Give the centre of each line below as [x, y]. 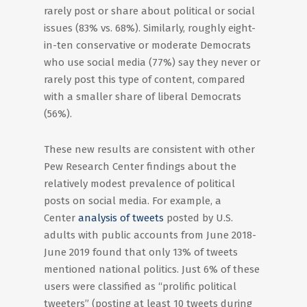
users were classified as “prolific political [140, 286]
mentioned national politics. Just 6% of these [152, 269]
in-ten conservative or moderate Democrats [147, 45]
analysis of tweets [121, 218]
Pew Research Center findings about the [140, 167]
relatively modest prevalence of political [139, 184]
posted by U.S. [198, 218]
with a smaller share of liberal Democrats [143, 97]
